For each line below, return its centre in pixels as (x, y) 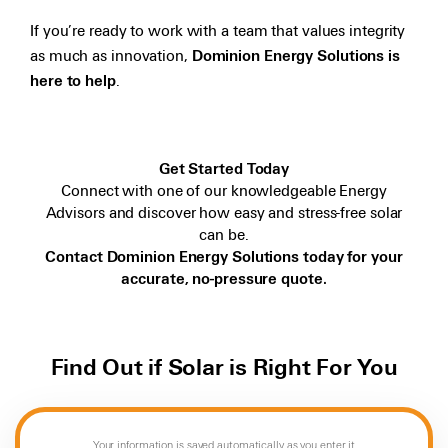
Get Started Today (224, 169)
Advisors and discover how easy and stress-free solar (224, 213)
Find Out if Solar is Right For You (224, 368)
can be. (224, 235)
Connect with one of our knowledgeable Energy (224, 191)
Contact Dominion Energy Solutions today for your (224, 257)
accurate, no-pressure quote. (224, 279)
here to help (73, 81)
